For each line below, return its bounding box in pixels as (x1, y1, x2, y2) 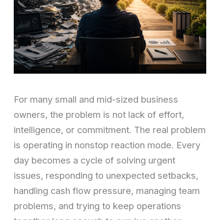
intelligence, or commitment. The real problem (14, 124, 206, 135)
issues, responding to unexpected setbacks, (14, 169, 199, 181)
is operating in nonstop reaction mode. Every (14, 139, 201, 150)
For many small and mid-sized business (14, 93, 179, 105)
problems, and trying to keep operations (14, 200, 182, 211)
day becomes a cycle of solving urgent (14, 154, 176, 165)
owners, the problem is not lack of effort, (14, 109, 185, 120)
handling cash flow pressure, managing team (14, 185, 200, 196)
